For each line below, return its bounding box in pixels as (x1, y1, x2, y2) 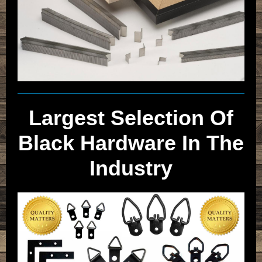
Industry (89, 156, 173, 180)
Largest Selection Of (29, 106, 233, 130)
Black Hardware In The (18, 131, 244, 155)
